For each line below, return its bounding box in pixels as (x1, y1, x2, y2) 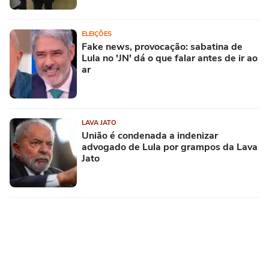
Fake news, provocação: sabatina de (82, 40, 243, 53)
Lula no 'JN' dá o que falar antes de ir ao (82, 51, 258, 65)
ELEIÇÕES (82, 29, 112, 38)
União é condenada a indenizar (82, 128, 218, 142)
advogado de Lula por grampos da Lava (82, 140, 258, 154)
